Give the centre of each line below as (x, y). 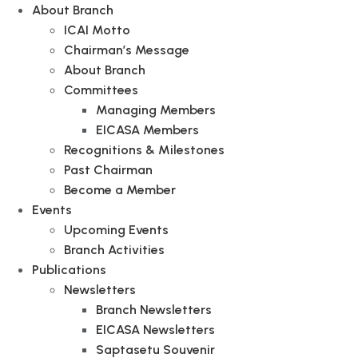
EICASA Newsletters (155, 330)
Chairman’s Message (127, 50)
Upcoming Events (116, 230)
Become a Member (120, 190)
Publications (69, 270)
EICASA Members (147, 130)
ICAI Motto (97, 30)
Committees (101, 90)
